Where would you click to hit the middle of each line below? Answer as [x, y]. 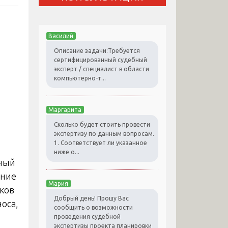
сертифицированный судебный [101, 60]
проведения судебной [87, 217]
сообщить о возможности [93, 208]
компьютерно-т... [80, 78]
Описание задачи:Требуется [97, 51]
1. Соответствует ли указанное [101, 143]
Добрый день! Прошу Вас [91, 198]
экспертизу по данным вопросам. [104, 134]
